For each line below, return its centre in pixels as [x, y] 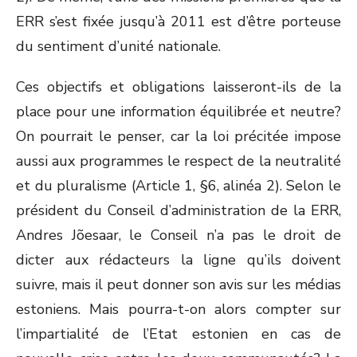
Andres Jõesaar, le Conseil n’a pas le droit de [178, 235]
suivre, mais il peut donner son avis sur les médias [178, 284]
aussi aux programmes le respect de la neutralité [178, 161]
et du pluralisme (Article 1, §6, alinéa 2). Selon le [178, 186]
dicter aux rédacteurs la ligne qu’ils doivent [178, 260]
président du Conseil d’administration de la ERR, [178, 210]
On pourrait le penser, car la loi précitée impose [178, 136]
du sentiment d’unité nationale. [118, 46]
